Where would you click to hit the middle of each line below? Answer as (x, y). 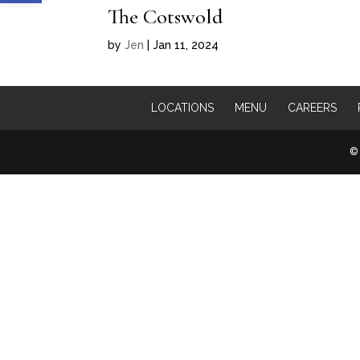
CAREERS (312, 108)
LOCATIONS (182, 108)
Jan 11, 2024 (186, 45)
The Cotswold (166, 16)
